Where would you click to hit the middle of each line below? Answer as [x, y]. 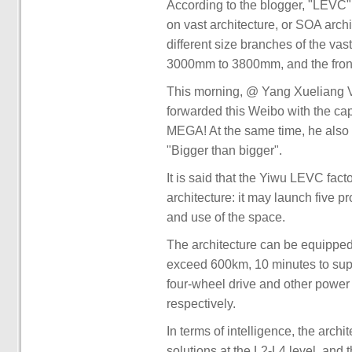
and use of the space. [226, 217]
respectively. [201, 304]
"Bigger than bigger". [224, 150]
